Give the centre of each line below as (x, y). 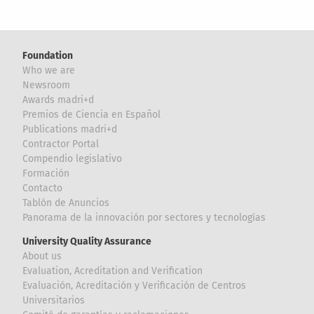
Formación (46, 174)
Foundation (48, 56)
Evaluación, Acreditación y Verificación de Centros (135, 286)
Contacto (43, 189)
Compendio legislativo (73, 159)
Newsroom (47, 86)
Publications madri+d (70, 130)
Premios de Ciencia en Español (92, 115)
